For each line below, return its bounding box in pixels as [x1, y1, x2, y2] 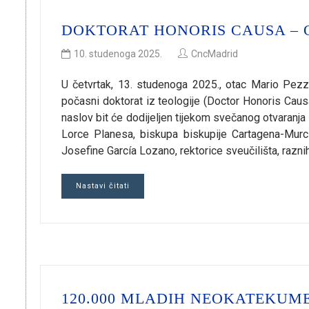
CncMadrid [191, 48, 238, 59]
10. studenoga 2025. [74, 48, 162, 59]
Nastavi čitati [76, 181, 130, 190]
